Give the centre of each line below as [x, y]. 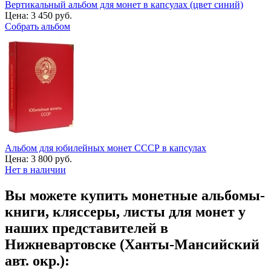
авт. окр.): [37, 260]
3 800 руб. [51, 158]
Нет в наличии [35, 169]
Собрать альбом [38, 26]
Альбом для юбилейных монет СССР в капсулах [106, 148]
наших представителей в [87, 228]
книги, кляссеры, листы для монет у [125, 211]
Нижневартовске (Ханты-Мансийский [132, 244]
